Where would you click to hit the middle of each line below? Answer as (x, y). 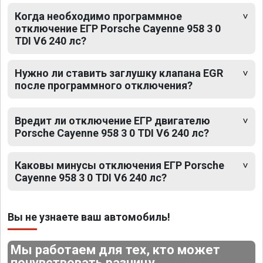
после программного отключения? (104, 85)
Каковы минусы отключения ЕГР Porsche (119, 165)
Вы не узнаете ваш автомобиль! (89, 217)
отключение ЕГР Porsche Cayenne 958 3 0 (118, 28)
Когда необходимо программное (98, 16)
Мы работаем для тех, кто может (116, 249)
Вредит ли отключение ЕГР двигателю (112, 120)
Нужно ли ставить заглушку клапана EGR (119, 73)
